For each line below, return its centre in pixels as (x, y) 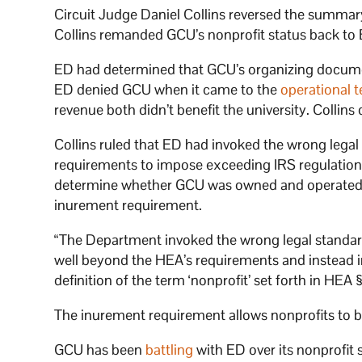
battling (170, 350)
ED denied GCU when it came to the (168, 90)
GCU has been (100, 350)
